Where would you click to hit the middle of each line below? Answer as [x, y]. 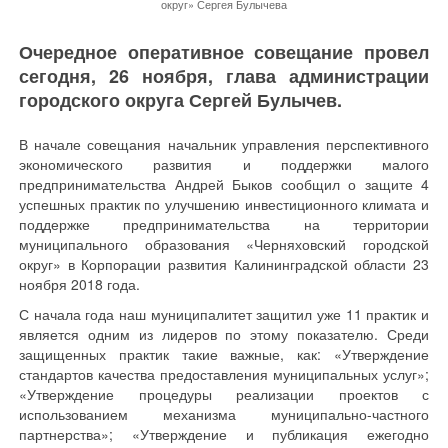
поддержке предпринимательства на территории [224, 224]
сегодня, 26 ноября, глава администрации [224, 76]
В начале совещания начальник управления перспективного [224, 144]
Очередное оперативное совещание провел [224, 52]
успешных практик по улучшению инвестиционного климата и [224, 204]
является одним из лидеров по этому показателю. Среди [224, 334]
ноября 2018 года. [79, 284]
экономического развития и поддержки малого [224, 164]
